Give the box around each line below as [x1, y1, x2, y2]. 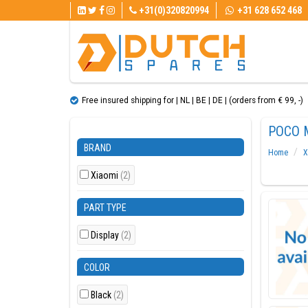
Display [91, 230, 121, 241]
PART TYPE [84, 202, 126, 213]
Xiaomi [91, 170, 120, 181]
